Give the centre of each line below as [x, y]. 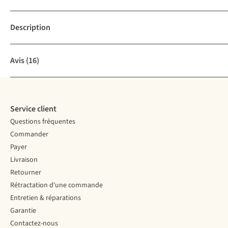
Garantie [23, 211]
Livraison [24, 160]
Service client [33, 109]
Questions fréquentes [43, 122]
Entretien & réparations [46, 198]
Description [30, 28]
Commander [29, 135]
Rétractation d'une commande [56, 186]
